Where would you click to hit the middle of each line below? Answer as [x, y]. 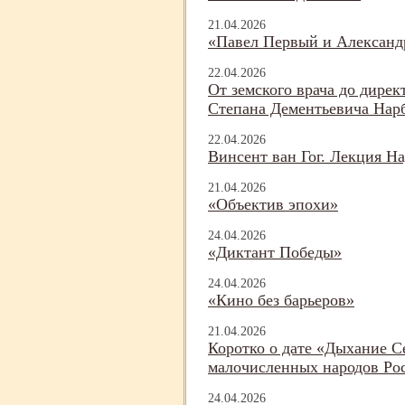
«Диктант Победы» [275, 253]
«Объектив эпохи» [273, 205]
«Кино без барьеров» [281, 301]
